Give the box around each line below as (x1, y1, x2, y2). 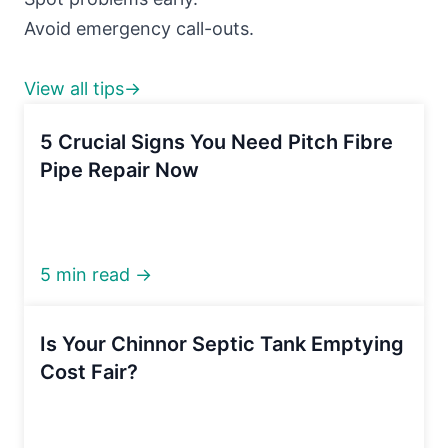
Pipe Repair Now (40, 157, 199, 182)
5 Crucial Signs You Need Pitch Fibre (40, 129, 393, 154)
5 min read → (40, 263, 152, 285)
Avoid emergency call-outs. (24, 17, 254, 39)
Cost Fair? (40, 359, 138, 384)
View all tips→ (24, 77, 141, 99)
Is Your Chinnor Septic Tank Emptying (40, 331, 404, 356)
